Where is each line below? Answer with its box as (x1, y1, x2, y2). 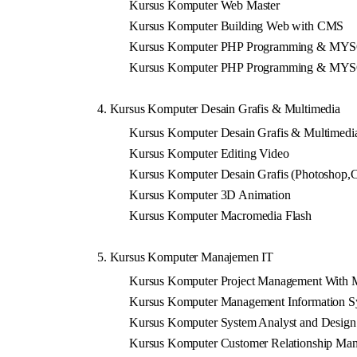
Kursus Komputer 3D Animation (129, 187, 291, 202)
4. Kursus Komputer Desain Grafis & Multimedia (97, 101, 340, 116)
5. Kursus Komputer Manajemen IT (97, 249, 274, 264)
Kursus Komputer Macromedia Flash (129, 208, 312, 222)
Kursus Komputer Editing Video (129, 146, 289, 160)
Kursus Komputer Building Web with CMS (129, 18, 344, 33)
